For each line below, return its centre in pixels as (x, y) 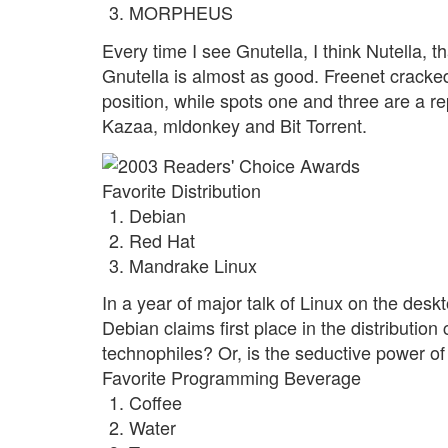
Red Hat (162, 239)
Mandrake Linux (193, 264)
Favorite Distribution (181, 189)
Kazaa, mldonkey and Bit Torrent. (234, 124)
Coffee (155, 402)
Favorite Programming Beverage (231, 377)
